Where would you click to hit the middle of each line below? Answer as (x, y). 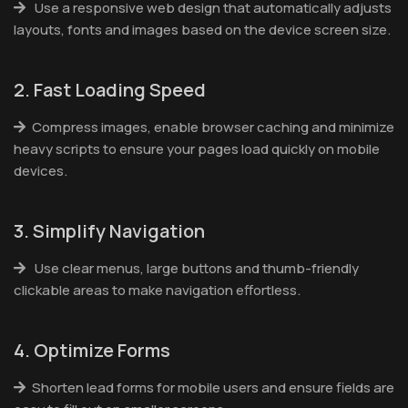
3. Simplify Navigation (109, 230)
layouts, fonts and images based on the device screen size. (202, 29)
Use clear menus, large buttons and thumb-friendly (195, 268)
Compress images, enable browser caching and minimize (213, 127)
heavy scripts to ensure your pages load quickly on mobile (197, 148)
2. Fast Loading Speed (110, 89)
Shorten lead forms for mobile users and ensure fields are (213, 387)
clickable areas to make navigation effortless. (157, 290)
